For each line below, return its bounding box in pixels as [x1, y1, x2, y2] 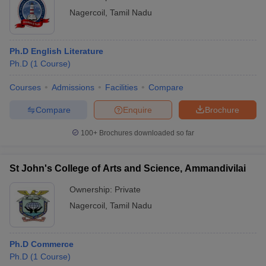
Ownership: [69, 185, 115, 194]
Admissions [52, 83, 94, 92]
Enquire [123, 104, 152, 115]
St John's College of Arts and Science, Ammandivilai [9, 163, 246, 173]
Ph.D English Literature [9, 46, 103, 56]
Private [115, 185, 141, 194]
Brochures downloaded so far [97, 129, 194, 137]
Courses [9, 83, 41, 92]
